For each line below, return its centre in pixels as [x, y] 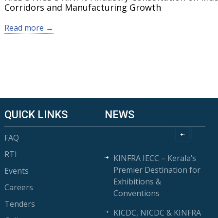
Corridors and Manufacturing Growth [82, 7]
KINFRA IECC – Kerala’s [155, 158]
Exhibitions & [137, 182]
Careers [18, 187]
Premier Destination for [157, 170]
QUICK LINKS [36, 115]
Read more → [29, 28]
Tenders [19, 204]
